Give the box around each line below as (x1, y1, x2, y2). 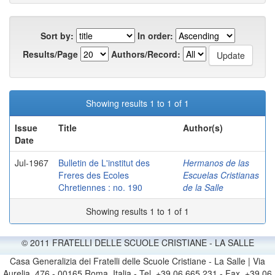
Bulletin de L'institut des (58, 157, 150, 169)
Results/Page (22, 47, 78, 60)
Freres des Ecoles (58, 169, 129, 182)
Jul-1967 (15, 157, 48, 169)
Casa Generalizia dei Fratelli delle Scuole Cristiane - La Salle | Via (10, 255, 265, 268)
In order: (137, 29, 173, 42)
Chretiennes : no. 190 (58, 181, 142, 194)
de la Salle (183, 181, 223, 194)
